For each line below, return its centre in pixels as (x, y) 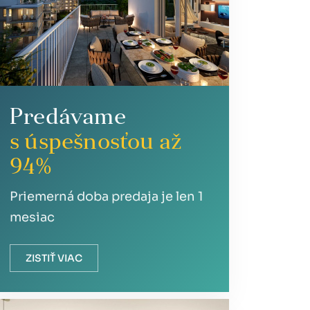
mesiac (32, 217)
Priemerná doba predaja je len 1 (107, 197)
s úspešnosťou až (96, 143)
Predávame (68, 118)
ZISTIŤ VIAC (54, 258)
